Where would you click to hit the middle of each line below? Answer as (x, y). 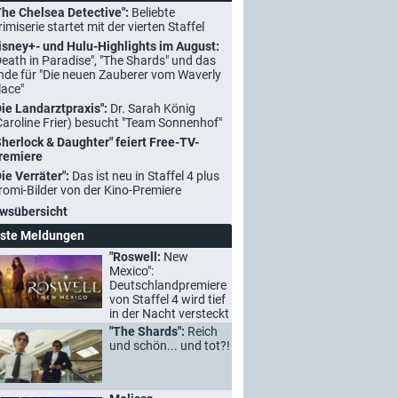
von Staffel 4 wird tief (167, 299)
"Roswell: (136, 257)
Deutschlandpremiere (168, 285)
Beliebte (153, 12)
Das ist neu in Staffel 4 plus (146, 176)
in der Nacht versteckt (169, 314)
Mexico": (131, 271)
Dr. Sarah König (153, 108)
